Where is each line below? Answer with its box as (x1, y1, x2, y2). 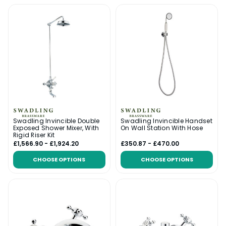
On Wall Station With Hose (121, 123, 203, 132)
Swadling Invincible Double (13, 116, 100, 125)
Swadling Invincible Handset (121, 116, 212, 125)
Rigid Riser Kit (13, 130, 55, 139)
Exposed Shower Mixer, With (13, 123, 99, 132)
